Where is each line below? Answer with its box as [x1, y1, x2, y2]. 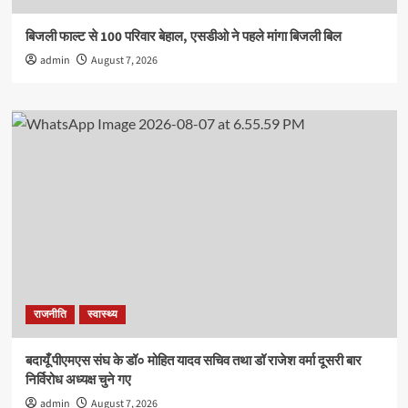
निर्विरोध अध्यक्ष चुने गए [25, 370, 131, 390]
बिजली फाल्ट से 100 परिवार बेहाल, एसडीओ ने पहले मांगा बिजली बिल [25, 26, 342, 46]
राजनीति [33, 306, 66, 322]
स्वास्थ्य [87, 306, 117, 322]
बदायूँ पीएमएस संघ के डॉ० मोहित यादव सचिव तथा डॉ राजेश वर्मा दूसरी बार [25, 351, 362, 371]
